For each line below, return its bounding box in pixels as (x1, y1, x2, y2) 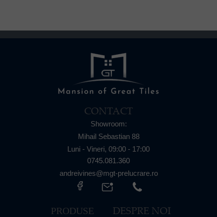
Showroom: (90, 120, 127, 128)
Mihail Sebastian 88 (77, 132, 139, 140)
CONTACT (84, 104, 133, 117)
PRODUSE (50, 205, 94, 216)
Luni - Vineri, (67, 145, 108, 153)
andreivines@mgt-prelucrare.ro (59, 169, 158, 177)
